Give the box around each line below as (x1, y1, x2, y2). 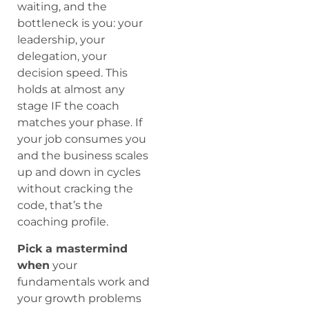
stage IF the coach (17, 99, 119, 113)
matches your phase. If (17, 116, 142, 130)
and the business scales (17, 149, 148, 163)
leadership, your (17, 33, 105, 47)
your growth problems (17, 291, 141, 305)
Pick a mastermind (17, 241, 128, 255)
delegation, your (17, 50, 107, 63)
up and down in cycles (17, 166, 141, 179)
